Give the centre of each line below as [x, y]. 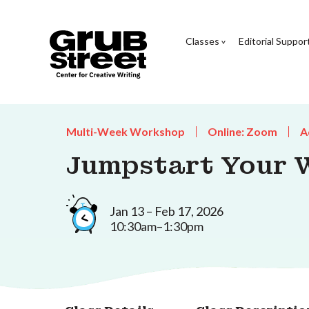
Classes [202, 41]
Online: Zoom [242, 131]
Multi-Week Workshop [126, 131]
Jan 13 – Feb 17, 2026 [167, 211]
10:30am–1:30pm [157, 226]
